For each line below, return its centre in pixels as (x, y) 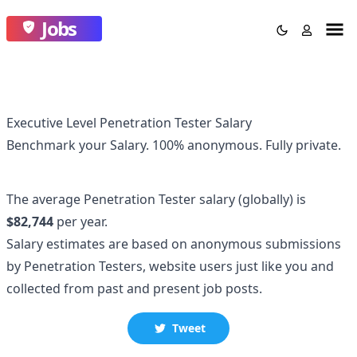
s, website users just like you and (235, 266)
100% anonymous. (209, 145)
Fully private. (303, 145)
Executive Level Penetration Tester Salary (129, 123)
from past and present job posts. (163, 288)
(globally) (266, 199)
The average (45, 199)
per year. (80, 222)
